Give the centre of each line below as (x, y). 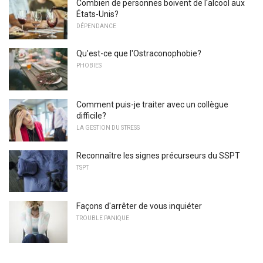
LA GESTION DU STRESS (108, 128)
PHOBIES (89, 66)
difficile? (91, 116)
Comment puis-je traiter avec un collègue (152, 105)
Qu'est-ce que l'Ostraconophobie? (139, 54)
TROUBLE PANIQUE (103, 218)
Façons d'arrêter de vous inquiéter (139, 206)
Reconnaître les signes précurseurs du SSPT (158, 155)
